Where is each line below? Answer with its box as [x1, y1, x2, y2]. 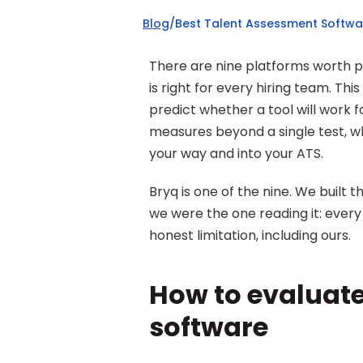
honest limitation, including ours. [149, 226, 351, 245]
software [149, 309, 268, 345]
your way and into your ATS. [149, 144, 323, 163]
